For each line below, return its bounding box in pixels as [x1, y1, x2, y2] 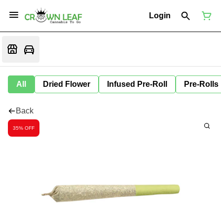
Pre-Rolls [184, 80, 219, 88]
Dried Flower [43, 80, 90, 88]
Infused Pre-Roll [107, 80, 167, 88]
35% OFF [13, 125, 35, 131]
